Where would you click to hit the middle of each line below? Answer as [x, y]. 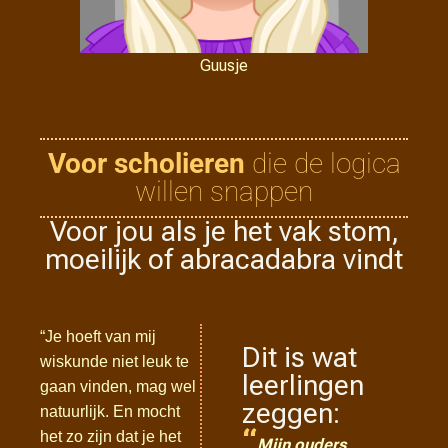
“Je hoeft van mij [98, 336]
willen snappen [224, 191]
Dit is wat [300, 357]
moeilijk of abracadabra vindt [224, 259]
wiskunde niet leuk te [114, 361]
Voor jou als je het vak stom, [224, 231]
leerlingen [303, 385]
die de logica [322, 163]
